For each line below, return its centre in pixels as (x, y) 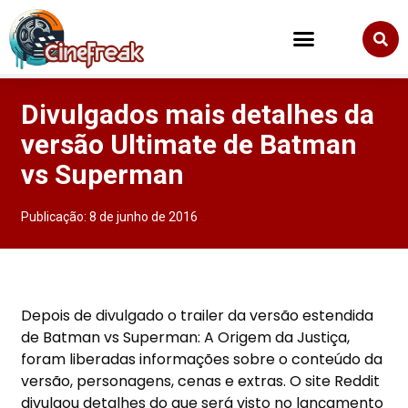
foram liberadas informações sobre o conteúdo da (202, 359)
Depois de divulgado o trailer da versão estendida (198, 315)
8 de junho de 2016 (144, 217)
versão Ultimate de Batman (189, 145)
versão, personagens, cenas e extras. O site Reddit (201, 381)
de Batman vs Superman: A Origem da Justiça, (186, 337)
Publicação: (56, 217)
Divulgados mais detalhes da (198, 115)
